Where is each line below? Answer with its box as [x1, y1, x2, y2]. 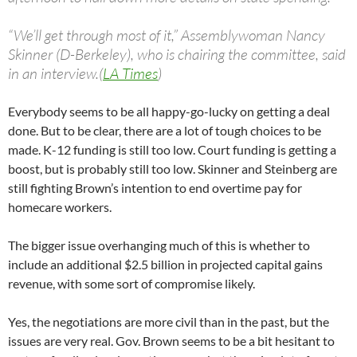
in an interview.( [8, 64, 103, 84]
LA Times [103, 64, 158, 84]
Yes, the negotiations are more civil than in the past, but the [8, 314, 329, 330]
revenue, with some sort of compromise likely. [8, 276, 255, 292]
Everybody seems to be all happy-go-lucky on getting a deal [8, 104, 330, 120]
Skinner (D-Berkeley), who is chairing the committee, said [8, 45, 346, 65]
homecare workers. [8, 199, 112, 215]
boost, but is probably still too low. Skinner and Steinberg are [8, 161, 337, 177]
